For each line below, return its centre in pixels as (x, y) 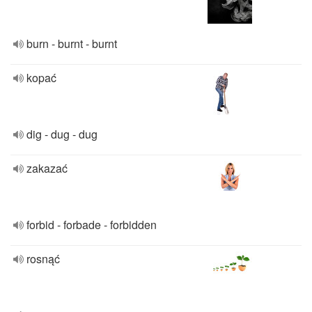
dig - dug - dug (62, 134)
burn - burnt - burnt (72, 44)
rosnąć (43, 259)
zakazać (47, 168)
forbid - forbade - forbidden (92, 225)
